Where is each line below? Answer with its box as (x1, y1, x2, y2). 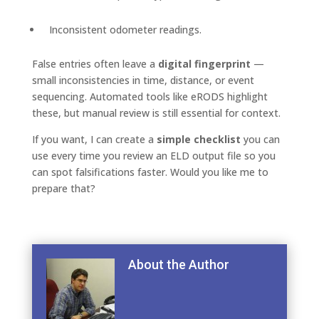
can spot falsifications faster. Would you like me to (31, 165, 268, 179)
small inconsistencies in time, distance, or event (31, 73, 254, 87)
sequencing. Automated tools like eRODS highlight (31, 90, 268, 103)
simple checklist (156, 132, 241, 146)
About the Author (127, 257, 229, 272)
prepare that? (31, 182, 95, 195)
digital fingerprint (157, 57, 251, 70)
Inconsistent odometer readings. (48, 23, 202, 36)
